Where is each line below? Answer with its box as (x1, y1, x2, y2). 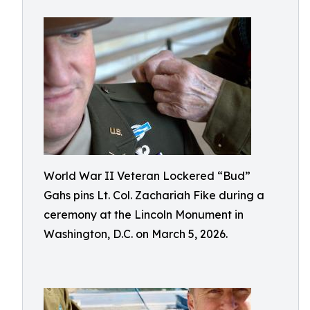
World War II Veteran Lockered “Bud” (44, 169, 250, 183)
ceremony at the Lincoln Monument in (44, 208, 244, 221)
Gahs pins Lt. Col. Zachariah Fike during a (44, 188, 264, 202)
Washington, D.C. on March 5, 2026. (44, 227, 228, 241)
